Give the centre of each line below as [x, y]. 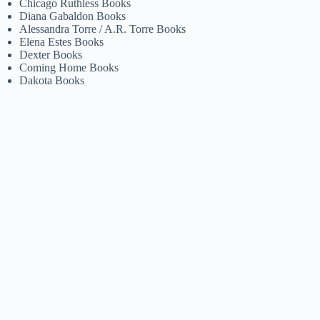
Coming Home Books [69, 67]
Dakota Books [52, 80]
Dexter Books [51, 54]
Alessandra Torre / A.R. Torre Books [103, 29]
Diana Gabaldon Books [73, 16]
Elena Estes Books [62, 41]
